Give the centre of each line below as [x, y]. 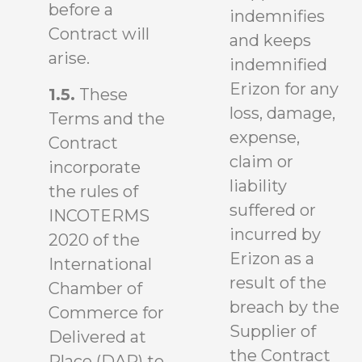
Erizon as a [272, 259]
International [100, 264]
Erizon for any [284, 89]
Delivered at [97, 337]
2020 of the [94, 240]
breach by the [284, 307]
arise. [69, 59]
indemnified [278, 65]
